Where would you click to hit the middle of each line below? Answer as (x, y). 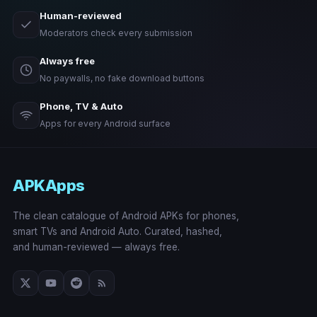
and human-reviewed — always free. (96, 247)
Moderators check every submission (116, 33)
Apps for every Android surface (105, 123)
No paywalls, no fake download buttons (122, 78)
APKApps (49, 185)
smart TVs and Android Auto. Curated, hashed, (117, 231)
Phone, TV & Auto (81, 106)
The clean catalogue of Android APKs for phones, (126, 215)
